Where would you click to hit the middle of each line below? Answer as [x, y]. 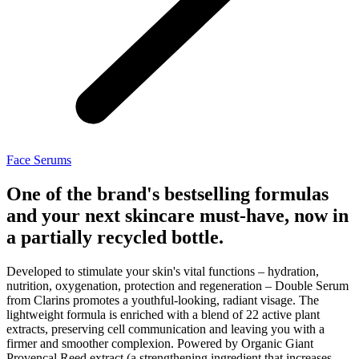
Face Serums [39, 160]
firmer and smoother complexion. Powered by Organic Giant [160, 343]
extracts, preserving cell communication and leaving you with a [165, 329]
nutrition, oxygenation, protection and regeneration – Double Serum [177, 285]
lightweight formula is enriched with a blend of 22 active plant [163, 314]
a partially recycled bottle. [115, 237]
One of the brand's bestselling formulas [167, 194]
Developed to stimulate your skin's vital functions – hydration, [163, 271]
